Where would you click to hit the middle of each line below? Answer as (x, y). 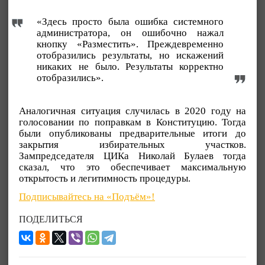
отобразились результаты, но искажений (130, 55)
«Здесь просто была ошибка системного (130, 21)
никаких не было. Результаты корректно (130, 66)
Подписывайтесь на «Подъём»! (87, 196)
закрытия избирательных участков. (132, 144)
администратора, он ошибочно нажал (130, 33)
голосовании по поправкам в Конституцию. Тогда (132, 122)
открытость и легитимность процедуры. (105, 178)
